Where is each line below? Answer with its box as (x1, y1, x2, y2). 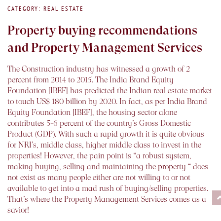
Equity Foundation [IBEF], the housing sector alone (7, 108, 177, 117)
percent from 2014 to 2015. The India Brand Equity (7, 75, 174, 85)
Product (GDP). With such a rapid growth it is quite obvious (7, 129, 204, 139)
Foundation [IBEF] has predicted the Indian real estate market (7, 86, 212, 96)
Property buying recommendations (7, 23, 197, 38)
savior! (7, 205, 29, 215)
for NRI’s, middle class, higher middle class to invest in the (7, 140, 201, 150)
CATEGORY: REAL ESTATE (7, 4, 84, 13)
